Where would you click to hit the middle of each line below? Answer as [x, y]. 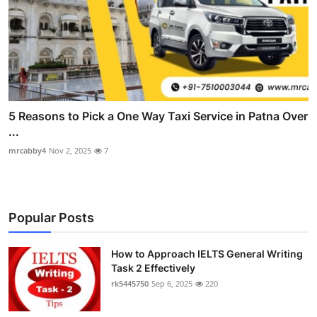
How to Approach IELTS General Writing [207, 253]
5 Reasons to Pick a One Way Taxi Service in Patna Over [158, 116]
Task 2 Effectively [153, 267]
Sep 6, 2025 [172, 283]
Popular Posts [51, 217]
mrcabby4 [27, 150]
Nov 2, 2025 [70, 150]
